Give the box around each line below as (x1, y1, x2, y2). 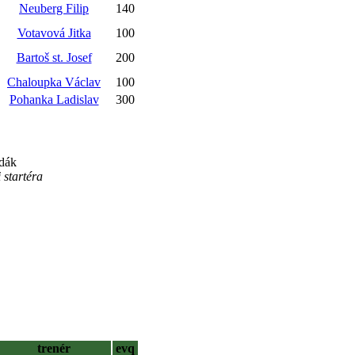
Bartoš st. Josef (16, 51, 92, 64)
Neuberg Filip (19, 2, 89, 15)
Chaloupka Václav (7, 75, 101, 89)
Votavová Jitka (17, 26, 91, 40)
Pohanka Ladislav (9, 93, 99, 106)
